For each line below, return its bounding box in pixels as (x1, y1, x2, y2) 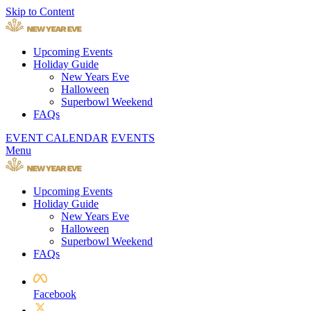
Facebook (33, 287, 76, 300)
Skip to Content (6, 6, 74, 17)
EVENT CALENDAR (6, 132, 108, 144)
